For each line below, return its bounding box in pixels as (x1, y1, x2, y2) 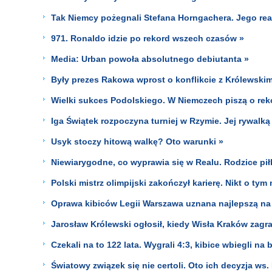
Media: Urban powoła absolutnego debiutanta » (51, 53, 249, 64)
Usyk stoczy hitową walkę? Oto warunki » (51, 136, 223, 146)
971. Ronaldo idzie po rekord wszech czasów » (51, 33, 244, 43)
